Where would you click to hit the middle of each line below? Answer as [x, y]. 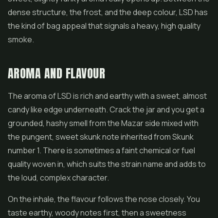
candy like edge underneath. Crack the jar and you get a [106, 109]
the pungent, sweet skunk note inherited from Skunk [101, 137]
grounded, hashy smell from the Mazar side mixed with [103, 123]
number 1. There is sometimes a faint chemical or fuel [101, 150]
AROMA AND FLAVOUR [57, 73]
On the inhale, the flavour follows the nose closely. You [104, 199]
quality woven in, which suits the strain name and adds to [107, 164]
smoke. [21, 39]
